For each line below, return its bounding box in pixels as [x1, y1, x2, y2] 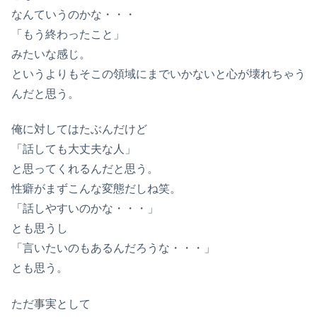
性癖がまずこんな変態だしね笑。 [11, 183, 181, 195]
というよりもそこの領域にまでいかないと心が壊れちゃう [11, 68, 306, 81]
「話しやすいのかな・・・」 [11, 202, 158, 215]
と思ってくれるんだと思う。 [11, 163, 158, 175]
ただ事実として [11, 297, 91, 310]
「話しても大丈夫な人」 [11, 143, 136, 156]
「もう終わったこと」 [11, 28, 125, 41]
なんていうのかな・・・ [11, 8, 136, 21]
